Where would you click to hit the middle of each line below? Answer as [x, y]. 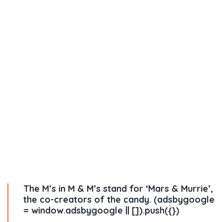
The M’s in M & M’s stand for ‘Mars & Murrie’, [118, 189]
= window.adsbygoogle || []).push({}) [101, 210]
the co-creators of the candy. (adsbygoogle [119, 199]
